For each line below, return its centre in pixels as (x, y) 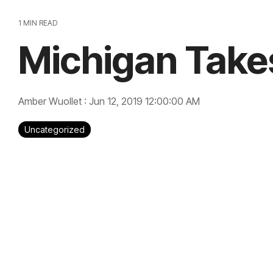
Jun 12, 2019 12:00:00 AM (144, 101)
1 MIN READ (38, 23)
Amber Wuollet (51, 101)
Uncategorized (55, 129)
